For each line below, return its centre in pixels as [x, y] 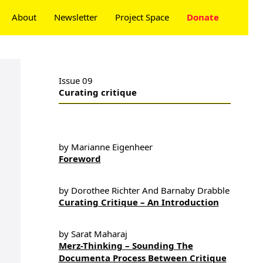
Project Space [142, 17]
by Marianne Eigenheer [105, 147]
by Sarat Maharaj [93, 234]
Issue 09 [75, 80]
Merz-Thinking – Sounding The [126, 245]
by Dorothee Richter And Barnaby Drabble [144, 190]
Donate [203, 17]
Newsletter [76, 17]
